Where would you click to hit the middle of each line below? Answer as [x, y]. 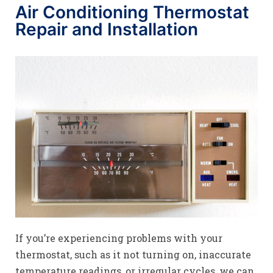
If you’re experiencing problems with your [119, 238]
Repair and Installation [107, 29]
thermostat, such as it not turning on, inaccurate [133, 254]
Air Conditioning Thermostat [132, 12]
